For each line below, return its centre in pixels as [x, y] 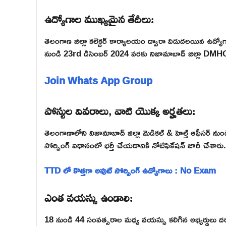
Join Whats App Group [98, 80]
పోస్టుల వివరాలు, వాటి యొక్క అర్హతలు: [120, 109]
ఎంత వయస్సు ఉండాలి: [89, 196]
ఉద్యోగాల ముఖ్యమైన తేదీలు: [99, 18]
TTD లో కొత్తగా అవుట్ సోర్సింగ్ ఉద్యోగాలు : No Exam [130, 171]
